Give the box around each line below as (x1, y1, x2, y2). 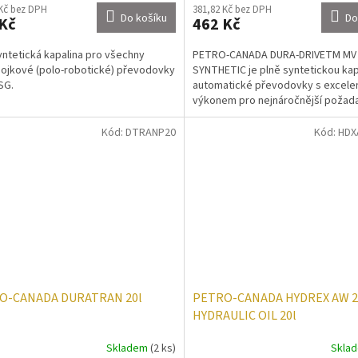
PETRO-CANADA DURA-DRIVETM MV (192, 47, 356, 64)
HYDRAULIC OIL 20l (192, 307, 296, 325)
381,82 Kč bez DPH (192, 2, 272, 18)
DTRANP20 (125, 125, 176, 141)
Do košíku (120, 10, 167, 27)
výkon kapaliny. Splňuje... (192, 108, 310, 125)
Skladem (105, 340, 150, 356)
